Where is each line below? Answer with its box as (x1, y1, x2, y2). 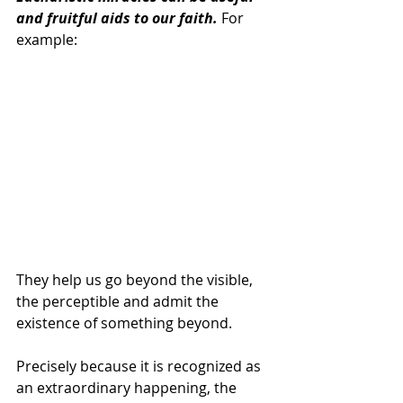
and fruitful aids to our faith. (16, 8, 218, 29)
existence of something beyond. (16, 312, 232, 333)
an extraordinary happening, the (16, 377, 240, 398)
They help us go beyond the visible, (16, 269, 256, 290)
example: (16, 30, 77, 50)
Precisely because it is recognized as (16, 355, 264, 376)
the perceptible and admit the (16, 291, 222, 311)
